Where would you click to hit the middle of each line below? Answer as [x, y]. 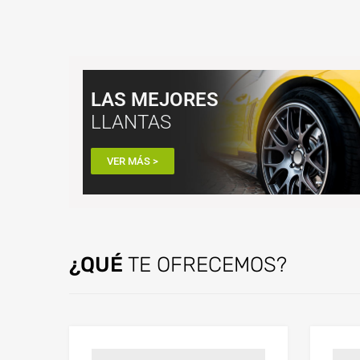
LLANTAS [131, 121]
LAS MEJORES [155, 99]
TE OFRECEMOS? [205, 264]
